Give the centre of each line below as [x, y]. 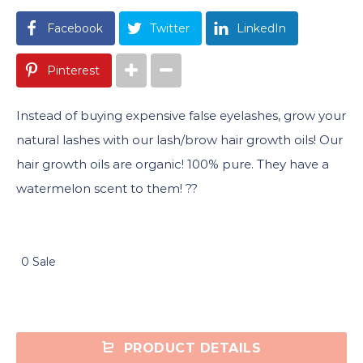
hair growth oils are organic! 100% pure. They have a [173, 164]
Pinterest [73, 70]
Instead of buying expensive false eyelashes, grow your [181, 115]
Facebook [75, 28]
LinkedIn [261, 28]
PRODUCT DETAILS [190, 348]
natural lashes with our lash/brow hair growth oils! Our [179, 139]
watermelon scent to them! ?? [107, 188]
